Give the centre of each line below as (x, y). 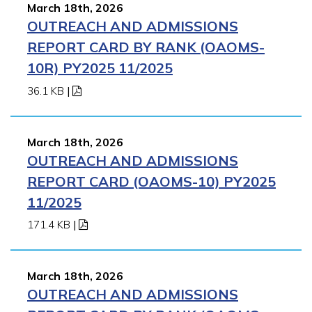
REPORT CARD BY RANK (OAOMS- (146, 47)
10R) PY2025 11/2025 (100, 68)
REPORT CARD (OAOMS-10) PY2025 (151, 181)
